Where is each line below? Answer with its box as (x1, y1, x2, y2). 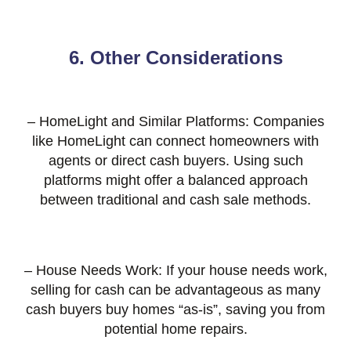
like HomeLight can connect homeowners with (32, 133, 319, 150)
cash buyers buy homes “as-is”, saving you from (26, 302, 325, 318)
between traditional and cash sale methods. (40, 192, 311, 208)
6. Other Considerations (68, 47, 283, 69)
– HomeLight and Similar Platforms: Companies (27, 114, 324, 130)
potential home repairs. (103, 321, 248, 338)
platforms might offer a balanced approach (43, 172, 308, 189)
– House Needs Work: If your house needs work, (24, 262, 327, 279)
